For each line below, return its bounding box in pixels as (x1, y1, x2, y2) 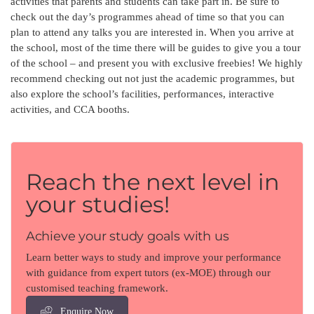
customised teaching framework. (25, 282, 168, 294)
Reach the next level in (25, 168, 280, 196)
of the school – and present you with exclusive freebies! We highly (11, 57, 303, 69)
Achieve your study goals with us (25, 228, 229, 245)
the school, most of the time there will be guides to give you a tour (11, 42, 301, 54)
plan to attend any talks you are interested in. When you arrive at (11, 27, 294, 39)
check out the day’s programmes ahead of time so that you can (11, 11, 285, 23)
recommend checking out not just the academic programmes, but (11, 73, 294, 85)
